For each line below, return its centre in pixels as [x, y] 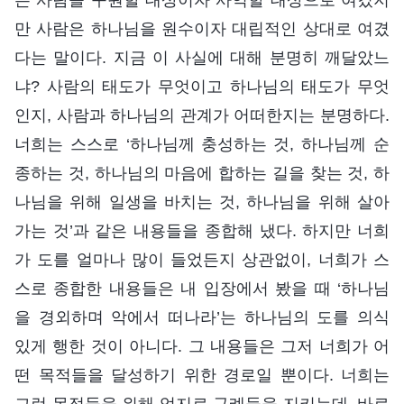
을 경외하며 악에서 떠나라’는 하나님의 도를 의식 [202, 317]
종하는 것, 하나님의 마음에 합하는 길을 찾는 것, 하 [202, 173]
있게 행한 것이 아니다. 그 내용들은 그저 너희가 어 [202, 346]
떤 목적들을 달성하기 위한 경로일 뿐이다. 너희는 [202, 375]
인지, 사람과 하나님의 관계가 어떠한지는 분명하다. [202, 115]
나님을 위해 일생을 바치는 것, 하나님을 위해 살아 [202, 202]
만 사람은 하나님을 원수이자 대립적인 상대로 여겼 [202, 28]
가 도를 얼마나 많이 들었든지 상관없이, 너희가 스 [202, 259]
